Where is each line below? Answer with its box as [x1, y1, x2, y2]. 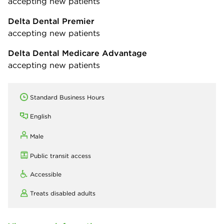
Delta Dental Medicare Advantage [8, 47, 147, 58]
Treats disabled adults [30, 189, 95, 197]
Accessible [30, 170, 61, 178]
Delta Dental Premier [8, 15, 94, 26]
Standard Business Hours [30, 93, 104, 101]
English [30, 112, 51, 120]
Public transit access [30, 151, 91, 159]
